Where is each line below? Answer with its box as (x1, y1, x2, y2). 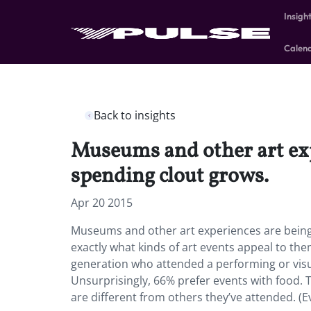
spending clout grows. (71, 162, 269, 191)
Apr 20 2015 (71, 195, 133, 210)
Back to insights (94, 108, 176, 123)
